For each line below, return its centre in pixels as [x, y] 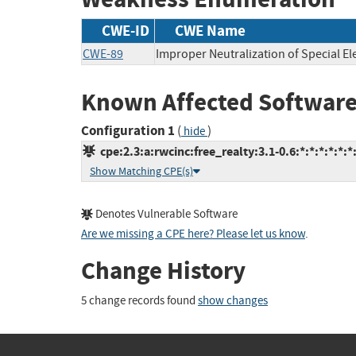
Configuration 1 [128, 131]
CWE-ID [126, 30]
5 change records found [139, 300]
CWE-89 [103, 54]
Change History [163, 271]
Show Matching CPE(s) [141, 172]
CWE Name [210, 30]
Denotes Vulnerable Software [165, 215]
